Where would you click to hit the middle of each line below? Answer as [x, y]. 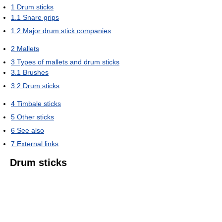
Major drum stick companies [67, 30]
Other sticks [35, 117]
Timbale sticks [39, 103]
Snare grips [41, 17]
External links [38, 143]
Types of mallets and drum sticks [68, 62]
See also [30, 130]
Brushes [36, 72]
